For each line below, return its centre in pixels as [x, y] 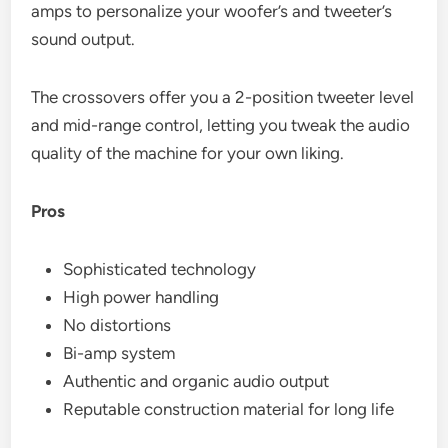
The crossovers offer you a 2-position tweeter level [223, 96]
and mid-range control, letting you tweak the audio [221, 124]
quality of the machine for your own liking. [188, 152]
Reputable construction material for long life [229, 408]
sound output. [83, 38]
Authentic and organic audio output [196, 380]
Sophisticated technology [160, 268]
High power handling [141, 296]
